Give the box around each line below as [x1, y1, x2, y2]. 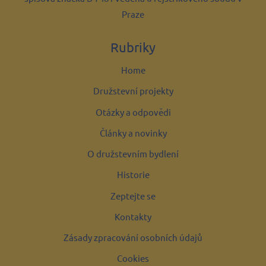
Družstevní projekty [93, 86, 173, 97]
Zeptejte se [110, 191, 156, 201]
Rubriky [110, 40, 156, 55]
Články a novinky [99, 128, 167, 138]
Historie [116, 170, 150, 180]
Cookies [117, 254, 149, 264]
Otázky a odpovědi [95, 107, 171, 118]
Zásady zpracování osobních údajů [64, 233, 202, 243]
